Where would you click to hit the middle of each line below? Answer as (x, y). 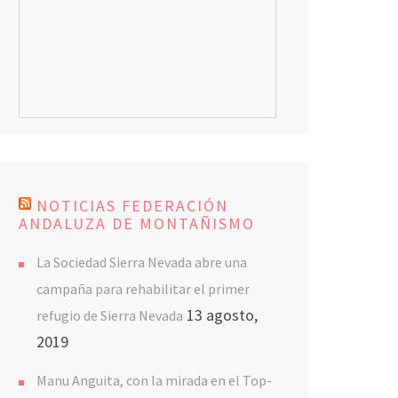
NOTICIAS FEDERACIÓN (132, 206)
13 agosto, (222, 315)
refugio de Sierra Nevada (110, 315)
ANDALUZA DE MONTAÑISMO (137, 223)
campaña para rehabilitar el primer (143, 289)
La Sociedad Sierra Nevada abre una (142, 262)
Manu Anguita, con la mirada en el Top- (154, 380)
